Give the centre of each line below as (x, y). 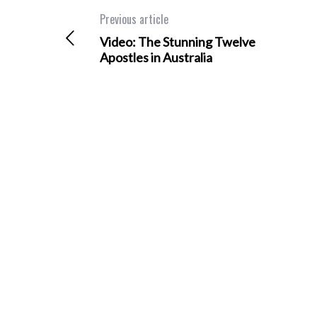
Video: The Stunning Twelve (177, 42)
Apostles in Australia (156, 57)
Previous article (134, 19)
